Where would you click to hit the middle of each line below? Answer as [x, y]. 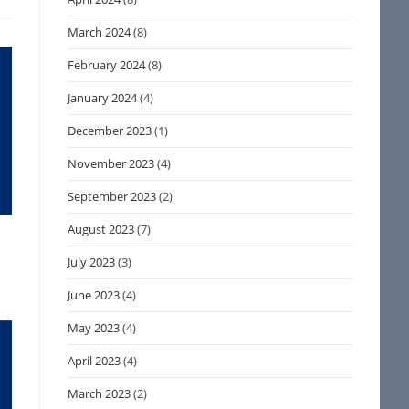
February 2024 [107, 65]
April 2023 [94, 361]
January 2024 [103, 98]
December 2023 [110, 131]
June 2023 [94, 295]
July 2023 [92, 262]
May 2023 [94, 328]
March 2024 [100, 32]
